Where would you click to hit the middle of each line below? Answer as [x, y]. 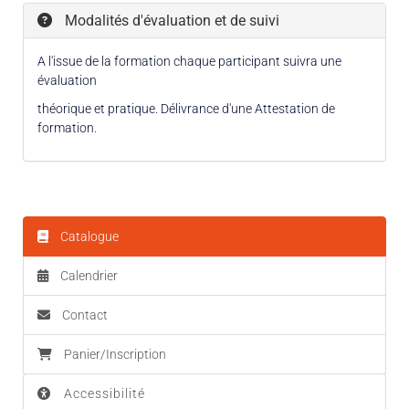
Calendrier [88, 275]
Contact [84, 315]
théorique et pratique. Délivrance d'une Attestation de [186, 108]
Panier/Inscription [115, 354]
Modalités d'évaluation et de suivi [170, 20]
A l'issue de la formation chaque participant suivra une [189, 61]
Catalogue [88, 236]
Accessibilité [105, 393]
